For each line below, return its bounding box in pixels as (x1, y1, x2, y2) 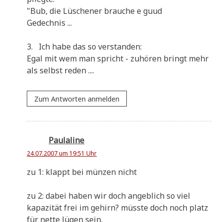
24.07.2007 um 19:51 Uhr (27, 149, 97, 158)
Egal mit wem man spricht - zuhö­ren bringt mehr (27, 53, 209, 64)
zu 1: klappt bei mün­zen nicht (27, 166, 137, 177)
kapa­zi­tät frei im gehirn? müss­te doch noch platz (27, 202, 209, 213)
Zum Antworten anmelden (34, 94, 120, 104)
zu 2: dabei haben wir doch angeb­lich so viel (27, 190, 191, 201)
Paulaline (49, 135, 85, 146)
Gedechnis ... (27, 17, 74, 29)
